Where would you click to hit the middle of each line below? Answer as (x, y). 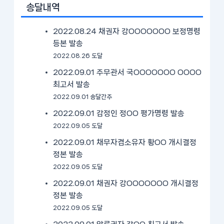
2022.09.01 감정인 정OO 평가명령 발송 (119, 113)
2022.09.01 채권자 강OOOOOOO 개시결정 (126, 183)
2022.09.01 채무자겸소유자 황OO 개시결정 (125, 142)
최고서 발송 (72, 84)
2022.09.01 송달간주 (83, 96)
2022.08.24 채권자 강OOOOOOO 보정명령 (127, 31)
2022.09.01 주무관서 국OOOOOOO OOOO (127, 72)
